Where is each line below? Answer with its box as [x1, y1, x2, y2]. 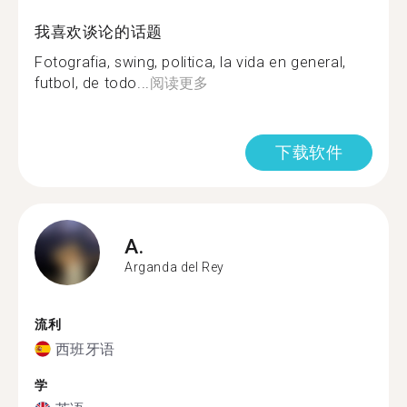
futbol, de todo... [35, 74, 150, 92]
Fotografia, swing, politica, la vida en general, [35, 54, 346, 71]
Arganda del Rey [124, 259, 224, 274]
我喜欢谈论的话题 [35, 23, 163, 41]
